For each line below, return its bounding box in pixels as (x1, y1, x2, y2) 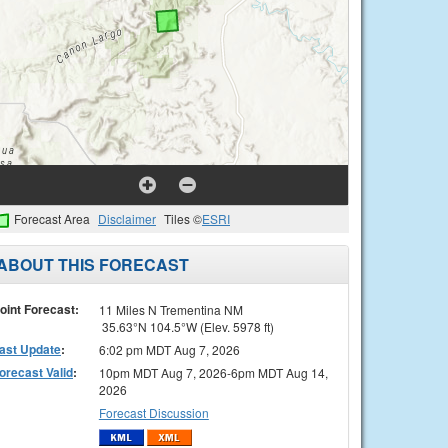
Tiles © (164, 210, 202, 227)
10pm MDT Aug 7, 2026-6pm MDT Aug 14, (98, 363, 328, 381)
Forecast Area (14, 210, 90, 227)
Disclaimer (98, 210, 156, 227)
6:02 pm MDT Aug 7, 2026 (98, 340, 240, 358)
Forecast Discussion (98, 403, 209, 421)
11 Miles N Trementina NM (98, 300, 243, 318)
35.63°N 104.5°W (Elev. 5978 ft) (98, 317, 274, 335)
